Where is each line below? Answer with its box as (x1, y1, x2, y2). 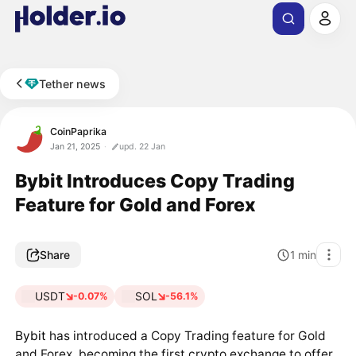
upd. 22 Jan (119, 141, 166, 152)
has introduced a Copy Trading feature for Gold (45, 327, 326, 343)
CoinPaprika (50, 125, 107, 137)
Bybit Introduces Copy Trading (14, 168, 295, 192)
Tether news (39, 76, 106, 91)
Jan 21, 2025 (50, 141, 101, 152)
